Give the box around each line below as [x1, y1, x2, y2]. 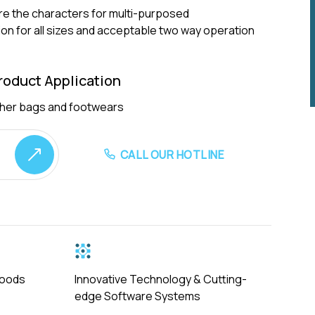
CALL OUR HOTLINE [120, 146, 225, 162]
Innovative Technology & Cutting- [74, 271, 247, 288]
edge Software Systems [74, 288, 200, 304]
